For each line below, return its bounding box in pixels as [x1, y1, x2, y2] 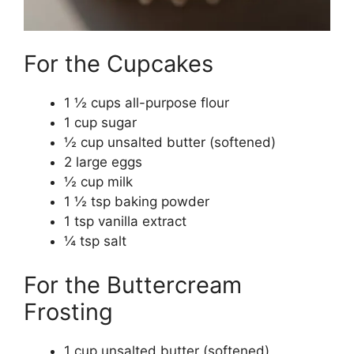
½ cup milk [64, 174, 133, 190]
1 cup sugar [64, 115, 137, 131]
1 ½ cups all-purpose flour [64, 95, 229, 111]
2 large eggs [64, 154, 142, 171]
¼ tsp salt [64, 233, 126, 250]
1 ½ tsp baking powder [64, 194, 209, 210]
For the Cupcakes [24, 50, 213, 78]
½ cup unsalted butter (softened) [64, 134, 276, 151]
